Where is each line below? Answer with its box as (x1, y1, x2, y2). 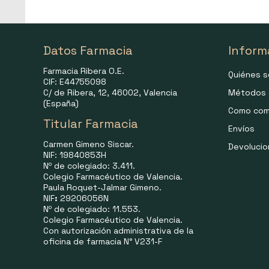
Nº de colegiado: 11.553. (43, 204, 141, 214)
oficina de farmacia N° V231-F (43, 236, 162, 247)
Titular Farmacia (43, 116, 138, 131)
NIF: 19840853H (43, 150, 106, 160)
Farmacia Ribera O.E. (43, 65, 124, 76)
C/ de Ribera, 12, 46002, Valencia (43, 87, 177, 98)
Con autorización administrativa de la (43, 225, 193, 236)
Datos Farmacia (43, 43, 133, 58)
